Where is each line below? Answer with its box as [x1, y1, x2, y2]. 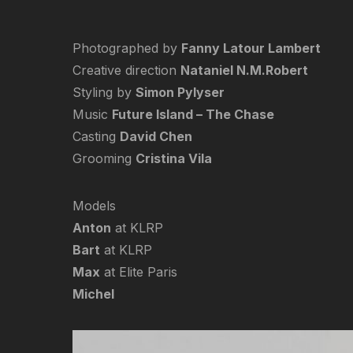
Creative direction [72, 61, 180, 78]
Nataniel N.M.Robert [180, 61, 308, 78]
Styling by [72, 84, 136, 100]
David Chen [120, 128, 192, 144]
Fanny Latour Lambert [181, 39, 321, 56]
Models [72, 197, 116, 214]
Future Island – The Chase [112, 106, 274, 122]
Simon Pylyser [136, 84, 225, 100]
